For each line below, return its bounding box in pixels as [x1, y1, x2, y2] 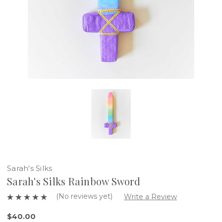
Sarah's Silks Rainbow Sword [7, 174, 140, 188]
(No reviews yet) [56, 191, 112, 201]
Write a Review [123, 192, 177, 201]
